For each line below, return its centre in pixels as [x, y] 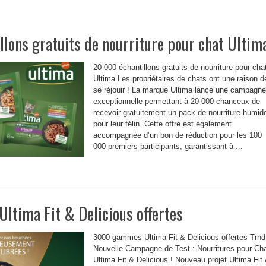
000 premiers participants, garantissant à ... [168, 146]
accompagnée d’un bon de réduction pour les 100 [178, 135]
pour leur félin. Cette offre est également [162, 124]
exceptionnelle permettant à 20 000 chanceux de [177, 101]
